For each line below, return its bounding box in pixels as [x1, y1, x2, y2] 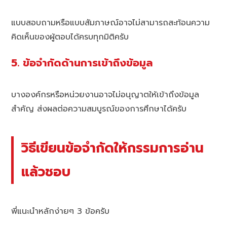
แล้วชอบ [21, 162, 71, 182]
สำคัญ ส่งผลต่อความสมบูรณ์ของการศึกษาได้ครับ [11, 103, 187, 116]
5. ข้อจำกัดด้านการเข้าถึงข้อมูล [11, 55, 154, 71]
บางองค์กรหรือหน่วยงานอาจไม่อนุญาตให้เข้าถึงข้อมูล [11, 89, 200, 101]
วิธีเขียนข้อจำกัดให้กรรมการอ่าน [21, 138, 204, 159]
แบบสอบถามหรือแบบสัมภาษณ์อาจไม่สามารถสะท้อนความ [11, 16, 210, 29]
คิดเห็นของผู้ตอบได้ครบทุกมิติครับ [11, 30, 129, 43]
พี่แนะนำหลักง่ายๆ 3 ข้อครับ [11, 205, 110, 217]
